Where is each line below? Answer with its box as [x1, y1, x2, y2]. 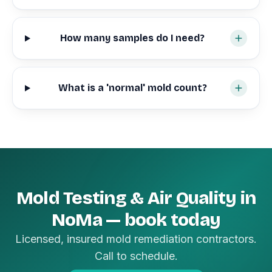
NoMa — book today [51, 209, 221, 231]
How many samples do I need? [60, 32, 205, 44]
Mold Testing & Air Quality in [16, 187, 256, 209]
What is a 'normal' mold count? [58, 82, 207, 94]
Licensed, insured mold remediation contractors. [15, 233, 257, 246]
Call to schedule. [94, 250, 178, 263]
